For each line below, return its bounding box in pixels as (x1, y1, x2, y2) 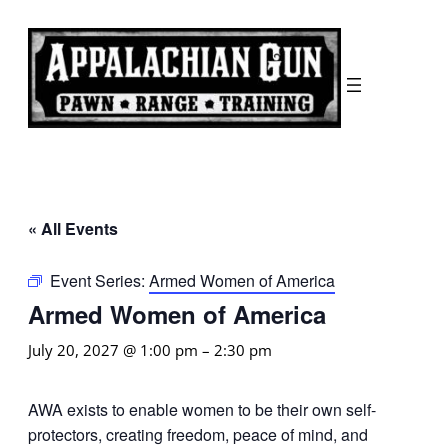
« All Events (28, 216, 118, 240)
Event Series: (50, 268, 149, 292)
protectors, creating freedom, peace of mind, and (28, 422, 368, 446)
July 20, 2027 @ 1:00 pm (28, 339, 198, 360)
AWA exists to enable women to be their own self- (28, 397, 376, 421)
